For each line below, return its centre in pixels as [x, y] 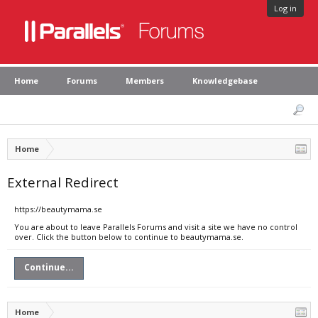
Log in [285, 8]
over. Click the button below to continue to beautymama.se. [129, 237]
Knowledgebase [225, 81]
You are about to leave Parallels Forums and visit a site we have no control [156, 227]
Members [145, 81]
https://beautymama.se [58, 209]
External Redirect [63, 182]
